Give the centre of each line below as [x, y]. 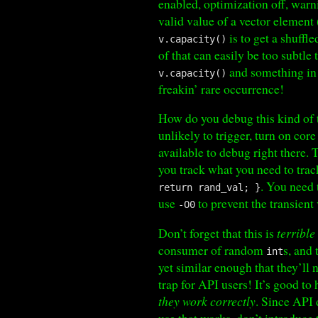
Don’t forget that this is [218, 232]
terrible [296, 232]
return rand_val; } [210, 188]
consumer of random [213, 250]
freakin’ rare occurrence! [221, 88]
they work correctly [207, 301]
